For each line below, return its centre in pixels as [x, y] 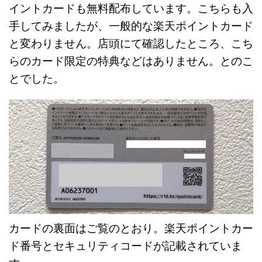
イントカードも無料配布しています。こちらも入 [131, 9]
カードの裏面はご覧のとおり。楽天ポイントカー [131, 229]
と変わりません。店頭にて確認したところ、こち [131, 44]
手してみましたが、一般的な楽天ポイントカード [131, 26]
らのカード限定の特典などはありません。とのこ [131, 61]
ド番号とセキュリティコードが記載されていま [125, 246]
